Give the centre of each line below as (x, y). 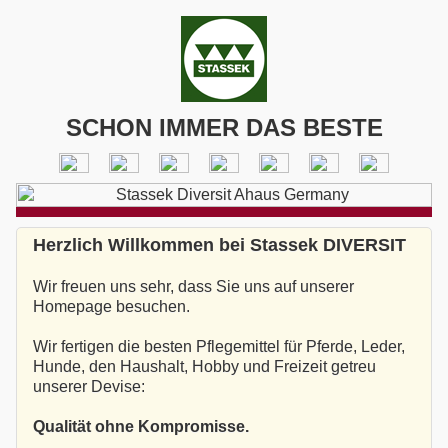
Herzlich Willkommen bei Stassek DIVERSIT (219, 245)
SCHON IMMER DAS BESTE (224, 127)
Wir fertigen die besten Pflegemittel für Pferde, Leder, (219, 347)
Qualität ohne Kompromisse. (141, 427)
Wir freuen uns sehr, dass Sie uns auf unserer (193, 287)
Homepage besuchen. (111, 307)
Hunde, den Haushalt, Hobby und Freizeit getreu (204, 367)
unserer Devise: (89, 387)
